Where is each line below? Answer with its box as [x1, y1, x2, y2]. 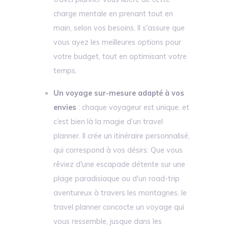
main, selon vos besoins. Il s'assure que [53, 23, 185, 33]
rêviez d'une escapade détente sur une [53, 160, 186, 169]
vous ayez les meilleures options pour [53, 38, 182, 47]
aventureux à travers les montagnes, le [53, 188, 187, 197]
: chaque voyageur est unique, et [76, 103, 190, 112]
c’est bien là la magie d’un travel [53, 117, 163, 126]
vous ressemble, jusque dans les [53, 217, 162, 226]
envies [53, 103, 77, 112]
